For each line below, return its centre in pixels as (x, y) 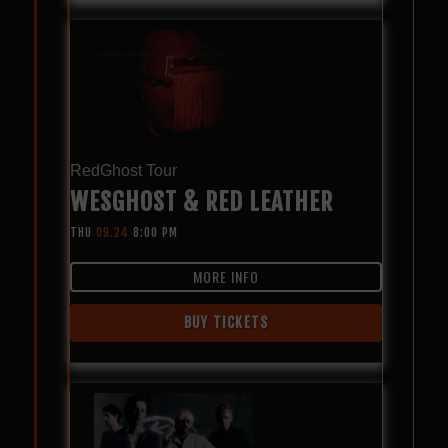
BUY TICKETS (226, 322)
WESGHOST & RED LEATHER (201, 201)
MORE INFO (225, 276)
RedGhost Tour (123, 170)
